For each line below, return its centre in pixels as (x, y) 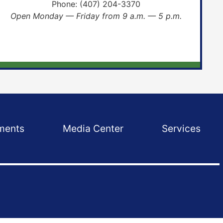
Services (181, 129)
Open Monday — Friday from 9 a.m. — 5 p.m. (96, 16)
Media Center (93, 129)
